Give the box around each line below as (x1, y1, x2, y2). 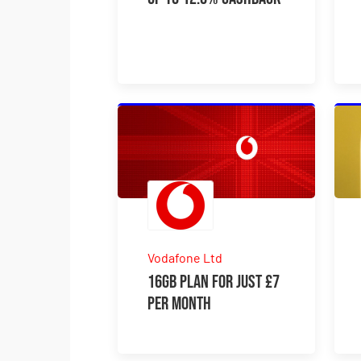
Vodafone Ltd (147, 249, 223, 265)
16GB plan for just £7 (147, 270, 280, 293)
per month (147, 292, 212, 315)
